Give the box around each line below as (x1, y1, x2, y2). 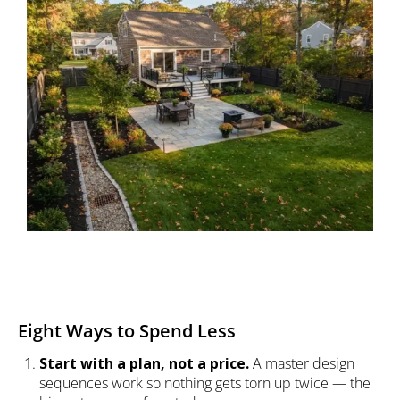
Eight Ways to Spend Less (18, 319, 236, 344)
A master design (249, 354, 354, 374)
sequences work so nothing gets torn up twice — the (39, 373, 371, 394)
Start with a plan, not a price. (39, 354, 249, 374)
